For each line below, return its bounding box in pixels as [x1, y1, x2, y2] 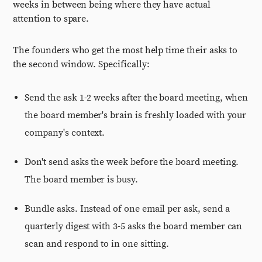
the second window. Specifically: [13, 58, 150, 70]
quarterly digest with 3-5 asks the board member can [25, 220, 243, 232]
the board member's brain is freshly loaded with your [25, 109, 247, 121]
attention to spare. [13, 13, 89, 25]
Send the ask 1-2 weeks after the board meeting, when [25, 92, 249, 104]
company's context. [25, 127, 105, 139]
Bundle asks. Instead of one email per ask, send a [25, 203, 230, 215]
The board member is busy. [25, 174, 138, 185]
